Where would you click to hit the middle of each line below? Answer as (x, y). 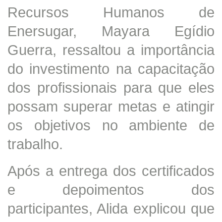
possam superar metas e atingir (111, 106)
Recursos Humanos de (111, 12)
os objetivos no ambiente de (111, 125)
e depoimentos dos (111, 189)
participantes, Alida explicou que (111, 208)
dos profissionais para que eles (111, 87)
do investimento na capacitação (111, 68)
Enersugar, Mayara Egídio (111, 31)
